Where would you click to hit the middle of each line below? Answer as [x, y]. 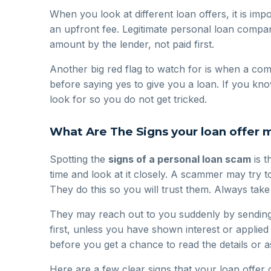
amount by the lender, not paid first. [132, 44]
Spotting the [79, 159]
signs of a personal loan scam [180, 159]
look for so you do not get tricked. [128, 99]
